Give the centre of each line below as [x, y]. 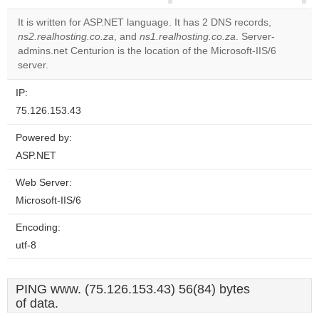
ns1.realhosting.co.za [188, 37]
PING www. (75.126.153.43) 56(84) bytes [133, 289]
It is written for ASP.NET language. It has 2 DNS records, [145, 22]
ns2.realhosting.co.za [66, 37]
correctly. [213, 8]
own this [218, 51]
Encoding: [38, 228]
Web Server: [44, 183]
